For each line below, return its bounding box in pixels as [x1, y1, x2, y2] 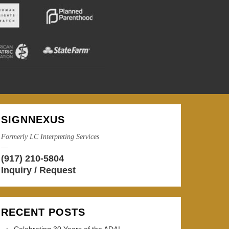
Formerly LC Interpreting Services [1, 133, 99, 141]
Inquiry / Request [1, 165, 76, 175]
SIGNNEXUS [1, 114, 65, 125]
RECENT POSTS [1, 207, 85, 218]
